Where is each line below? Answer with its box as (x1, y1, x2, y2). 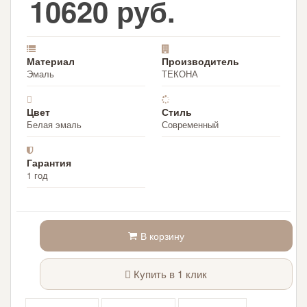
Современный (162, 117, 219, 131)
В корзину (140, 229, 185, 243)
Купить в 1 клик (131, 267, 208, 282)
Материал (27, 53, 75, 68)
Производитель (162, 53, 239, 68)
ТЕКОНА (162, 66, 198, 80)
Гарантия (27, 155, 72, 169)
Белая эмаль (27, 117, 82, 131)
